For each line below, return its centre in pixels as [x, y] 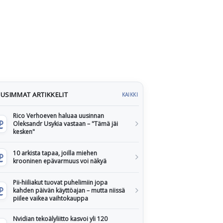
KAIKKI [130, 95]
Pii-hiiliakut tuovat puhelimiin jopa [60, 182]
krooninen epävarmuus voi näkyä [60, 161]
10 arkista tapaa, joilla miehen [55, 153]
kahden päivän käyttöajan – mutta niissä [69, 190]
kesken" [24, 132]
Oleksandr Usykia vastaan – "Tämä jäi [65, 124]
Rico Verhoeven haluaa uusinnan [58, 116]
